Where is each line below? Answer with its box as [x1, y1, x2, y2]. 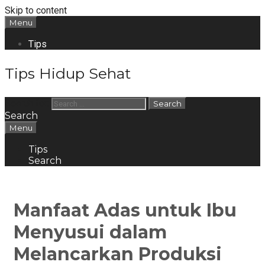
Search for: [5, 98, 49, 109]
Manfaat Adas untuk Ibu [14, 199, 237, 221]
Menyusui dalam [14, 221, 167, 243]
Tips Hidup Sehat [5, 64, 131, 82]
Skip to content [5, 5, 67, 16]
